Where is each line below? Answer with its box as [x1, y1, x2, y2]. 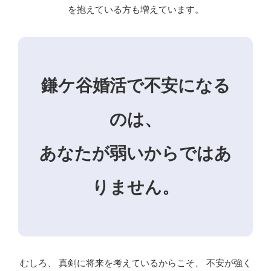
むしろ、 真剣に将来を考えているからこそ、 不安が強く [19, 258, 252, 269]
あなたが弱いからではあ [39, 144, 232, 163]
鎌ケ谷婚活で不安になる [41, 76, 230, 96]
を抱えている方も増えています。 [67, 5, 204, 15]
